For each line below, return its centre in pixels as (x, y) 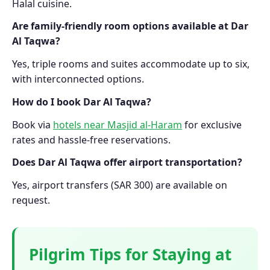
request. (31, 200)
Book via (33, 124)
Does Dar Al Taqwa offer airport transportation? (127, 162)
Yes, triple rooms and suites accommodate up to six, (131, 64)
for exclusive (212, 124)
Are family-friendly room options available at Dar (130, 26)
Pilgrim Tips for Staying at (130, 255)
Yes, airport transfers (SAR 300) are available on (120, 185)
